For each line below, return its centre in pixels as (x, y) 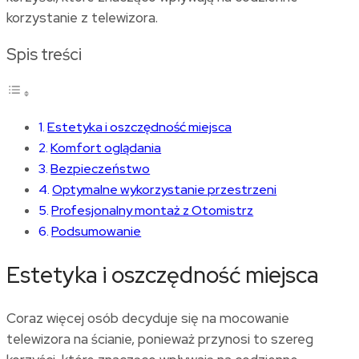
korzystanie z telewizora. (82, 17)
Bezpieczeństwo (101, 168)
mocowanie (254, 319)
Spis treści (44, 54)
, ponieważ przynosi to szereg (222, 339)
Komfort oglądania (106, 147)
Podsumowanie (97, 231)
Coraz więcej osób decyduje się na (113, 319)
